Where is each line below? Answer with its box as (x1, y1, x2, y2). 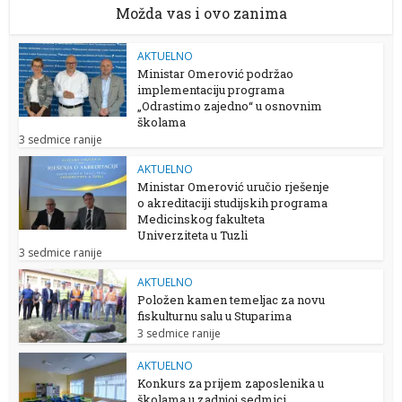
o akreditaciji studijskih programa (137, 195, 328, 212)
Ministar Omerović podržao (137, 66, 294, 83)
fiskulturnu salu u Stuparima (137, 308, 293, 325)
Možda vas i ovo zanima (115, 4, 287, 23)
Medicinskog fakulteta (137, 211, 266, 228)
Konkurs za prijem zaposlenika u (137, 374, 325, 391)
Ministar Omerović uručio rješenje (137, 179, 330, 196)
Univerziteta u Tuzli (137, 227, 249, 244)
